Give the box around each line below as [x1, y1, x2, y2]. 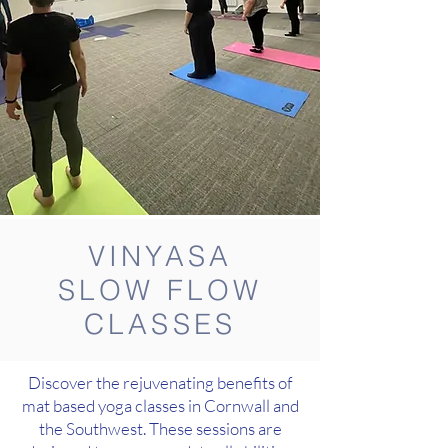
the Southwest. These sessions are [38, 418, 282, 439]
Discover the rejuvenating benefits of [28, 372, 292, 393]
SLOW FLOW [57, 273, 263, 307]
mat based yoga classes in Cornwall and [21, 395, 299, 416]
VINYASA [87, 239, 233, 273]
